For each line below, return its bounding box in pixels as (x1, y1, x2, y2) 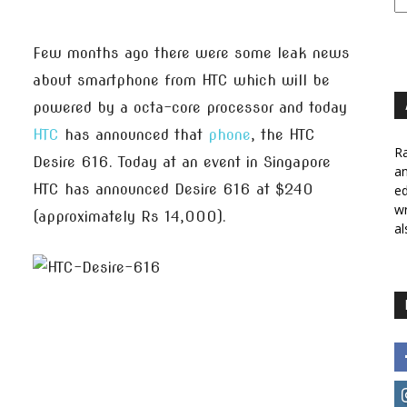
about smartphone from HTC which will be (33, 72, 330, 89)
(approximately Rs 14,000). (33, 208, 226, 225)
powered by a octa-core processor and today (33, 99, 347, 116)
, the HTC (251, 126, 315, 144)
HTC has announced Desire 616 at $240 (33, 181, 313, 198)
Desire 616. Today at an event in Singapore (33, 154, 331, 171)
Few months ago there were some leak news (33, 45, 350, 62)
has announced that (59, 126, 208, 144)
